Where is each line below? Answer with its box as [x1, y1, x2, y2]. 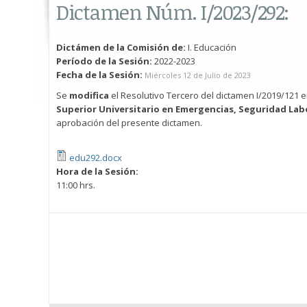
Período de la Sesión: [56, 55, 154, 67]
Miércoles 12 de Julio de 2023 [145, 70, 251, 80]
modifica [69, 89, 109, 101]
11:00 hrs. [56, 179, 95, 191]
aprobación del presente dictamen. [56, 116, 202, 129]
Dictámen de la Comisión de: [56, 41, 188, 53]
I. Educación [188, 41, 236, 53]
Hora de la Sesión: [56, 165, 140, 177]
